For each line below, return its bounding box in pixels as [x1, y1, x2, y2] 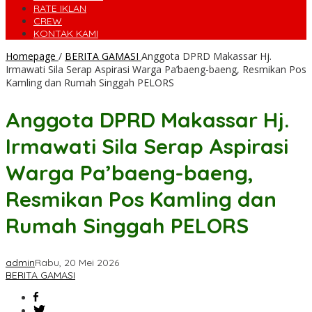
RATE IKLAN [33, 2, 86, 15]
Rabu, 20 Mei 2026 [35, 256, 119, 270]
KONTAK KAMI [33, 27, 98, 40]
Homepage [6, 49, 56, 63]
